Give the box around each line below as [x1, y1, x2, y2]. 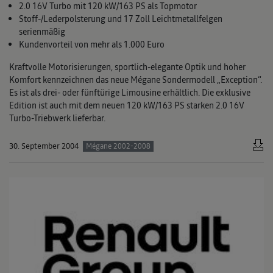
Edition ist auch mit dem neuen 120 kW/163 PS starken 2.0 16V [9, 99, 244, 112]
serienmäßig [19, 25, 65, 38]
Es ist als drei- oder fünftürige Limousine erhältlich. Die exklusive [9, 86, 250, 99]
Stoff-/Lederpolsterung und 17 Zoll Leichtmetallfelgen [19, 12, 222, 25]
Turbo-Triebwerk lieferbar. [9, 112, 105, 124]
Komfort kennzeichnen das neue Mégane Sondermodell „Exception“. [9, 73, 262, 86]
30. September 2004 [9, 140, 79, 151]
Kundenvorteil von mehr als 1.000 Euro [19, 38, 165, 51]
